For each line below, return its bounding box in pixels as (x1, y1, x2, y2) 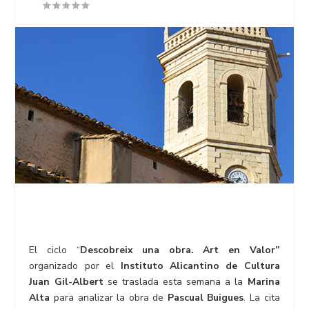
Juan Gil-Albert (29, 275, 108, 289)
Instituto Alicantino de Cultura (120, 259, 280, 273)
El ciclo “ (29, 243, 80, 257)
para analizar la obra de (53, 291, 168, 305)
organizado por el (29, 259, 121, 273)
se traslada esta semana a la (107, 275, 243, 289)
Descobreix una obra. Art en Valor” (79, 243, 280, 257)
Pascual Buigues (167, 291, 244, 305)
